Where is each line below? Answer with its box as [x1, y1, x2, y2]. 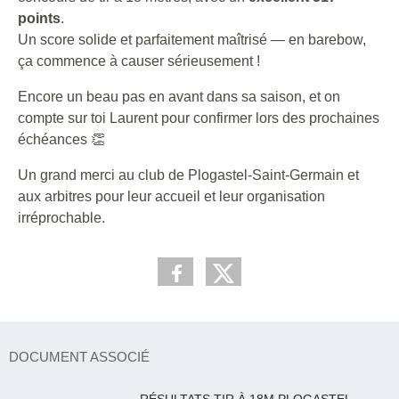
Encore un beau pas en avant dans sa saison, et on [18, 89, 340, 104]
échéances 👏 [18, 132, 105, 147]
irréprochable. [18, 210, 105, 225]
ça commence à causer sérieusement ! [18, 53, 260, 69]
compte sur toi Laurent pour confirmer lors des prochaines [18, 110, 379, 126]
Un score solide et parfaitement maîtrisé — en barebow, [18, 32, 366, 47]
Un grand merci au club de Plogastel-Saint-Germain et [18, 167, 359, 183]
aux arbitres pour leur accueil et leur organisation [18, 189, 325, 204]
